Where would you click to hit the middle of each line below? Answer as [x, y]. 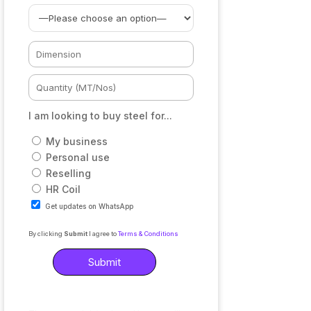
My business [77, 141]
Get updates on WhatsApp [90, 206]
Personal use [78, 157]
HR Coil [64, 189]
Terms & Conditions [149, 233]
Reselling [69, 173]
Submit [75, 233]
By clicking [46, 233]
